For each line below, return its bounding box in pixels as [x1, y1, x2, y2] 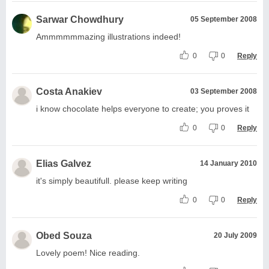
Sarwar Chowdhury [36, 14, 124, 25]
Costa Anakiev [36, 86, 102, 97]
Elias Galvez [36, 158, 91, 169]
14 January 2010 [200, 159, 257, 168]
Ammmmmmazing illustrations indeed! [36, 31, 181, 41]
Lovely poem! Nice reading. [36, 247, 140, 258]
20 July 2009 [214, 231, 257, 240]
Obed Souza [36, 230, 92, 241]
